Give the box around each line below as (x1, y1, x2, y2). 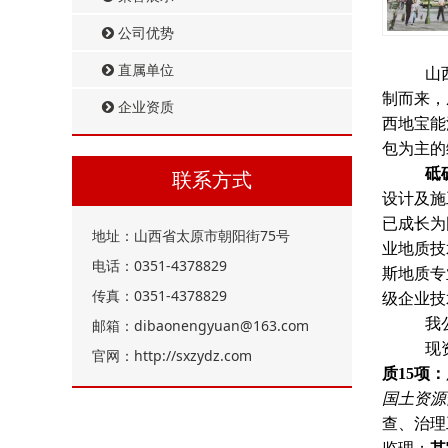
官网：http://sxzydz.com (92, 346, 252, 365)
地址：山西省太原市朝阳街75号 (92, 226, 290, 245)
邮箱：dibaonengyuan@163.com (92, 316, 309, 335)
